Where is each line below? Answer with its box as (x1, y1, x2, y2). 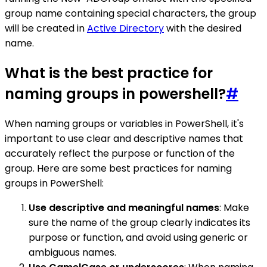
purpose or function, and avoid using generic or (29, 230, 248, 244)
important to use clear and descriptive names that (5, 131, 243, 145)
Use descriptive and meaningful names (29, 200, 219, 215)
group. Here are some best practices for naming (5, 161, 232, 175)
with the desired (164, 21, 241, 35)
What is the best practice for (5, 63, 213, 83)
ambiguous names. (29, 245, 116, 259)
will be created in (5, 21, 87, 35)
